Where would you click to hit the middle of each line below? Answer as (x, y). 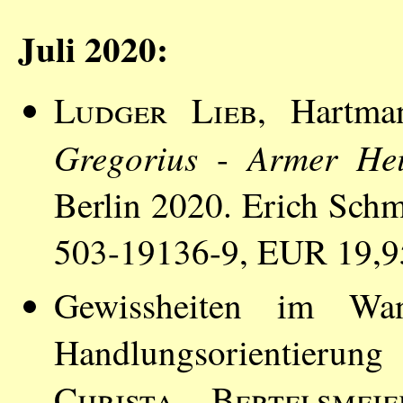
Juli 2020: (93, 49)
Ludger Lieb (156, 109)
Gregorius (126, 157)
